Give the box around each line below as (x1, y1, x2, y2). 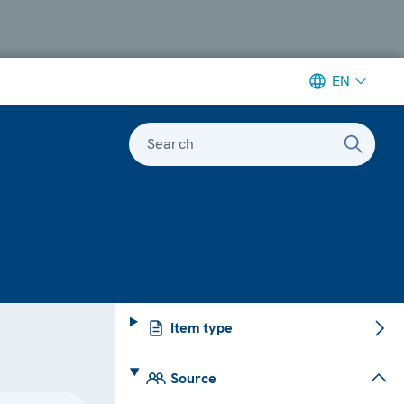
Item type (170, 317, 233, 337)
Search (147, 133, 194, 153)
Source (170, 368, 216, 388)
